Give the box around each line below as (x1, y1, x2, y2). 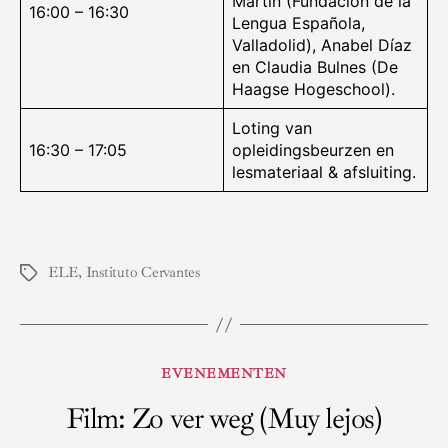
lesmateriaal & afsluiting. (232, 162, 416, 183)
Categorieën (223, 359, 310, 382)
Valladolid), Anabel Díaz (232, 35, 412, 56)
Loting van (232, 118, 312, 139)
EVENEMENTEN (161, 365, 287, 383)
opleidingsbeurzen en (232, 140, 394, 161)
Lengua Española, (232, 13, 365, 34)
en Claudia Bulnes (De (232, 57, 398, 78)
